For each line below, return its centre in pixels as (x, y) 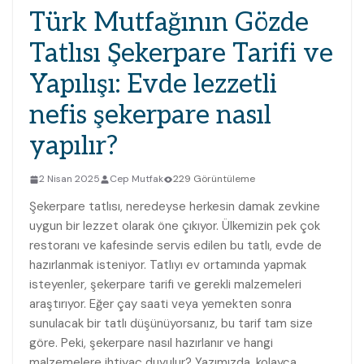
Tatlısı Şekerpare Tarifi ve (181, 54)
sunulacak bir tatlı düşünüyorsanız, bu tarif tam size (171, 324)
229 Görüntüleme (214, 179)
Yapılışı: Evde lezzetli (153, 85)
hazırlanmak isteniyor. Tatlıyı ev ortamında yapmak (168, 265)
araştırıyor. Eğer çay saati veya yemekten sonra (160, 304)
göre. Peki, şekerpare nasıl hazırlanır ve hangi (151, 343)
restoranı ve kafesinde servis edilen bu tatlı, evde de (175, 246)
